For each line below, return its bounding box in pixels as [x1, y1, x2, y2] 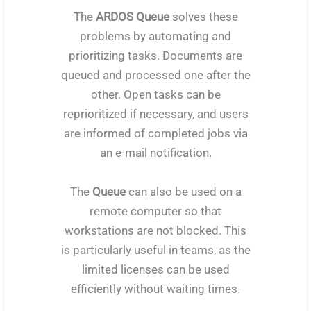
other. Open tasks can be [90, 87, 221, 102]
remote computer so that [90, 203, 221, 218]
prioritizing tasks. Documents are [69, 49, 242, 63]
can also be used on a [128, 184, 242, 199]
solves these [169, 10, 238, 24]
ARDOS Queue [95, 10, 169, 24]
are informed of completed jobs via [63, 126, 248, 141]
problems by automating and [80, 29, 231, 44]
